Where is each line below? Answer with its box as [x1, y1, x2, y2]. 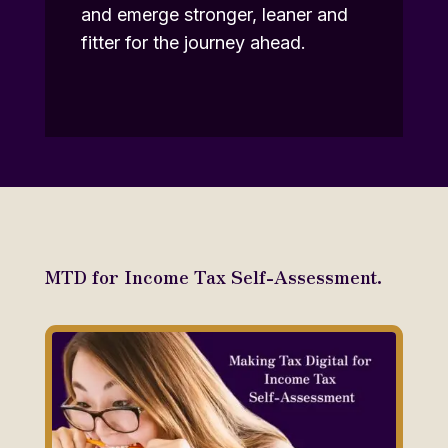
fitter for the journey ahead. [80, 32, 306, 54]
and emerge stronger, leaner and [80, 4, 348, 26]
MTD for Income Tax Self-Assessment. [44, 263, 382, 290]
